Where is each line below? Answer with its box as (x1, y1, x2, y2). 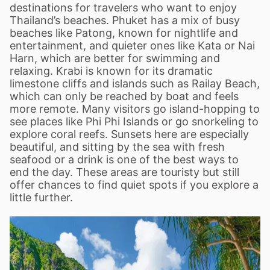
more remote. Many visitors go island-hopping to (10, 102, 260, 115)
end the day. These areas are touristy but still (10, 166, 239, 178)
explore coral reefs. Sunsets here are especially (10, 128, 249, 140)
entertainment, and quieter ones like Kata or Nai (10, 39, 255, 52)
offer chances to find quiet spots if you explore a (10, 178, 259, 191)
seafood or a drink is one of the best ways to (10, 153, 239, 166)
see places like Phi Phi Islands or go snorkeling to (10, 115, 259, 128)
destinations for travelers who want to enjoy (10, 1, 237, 14)
